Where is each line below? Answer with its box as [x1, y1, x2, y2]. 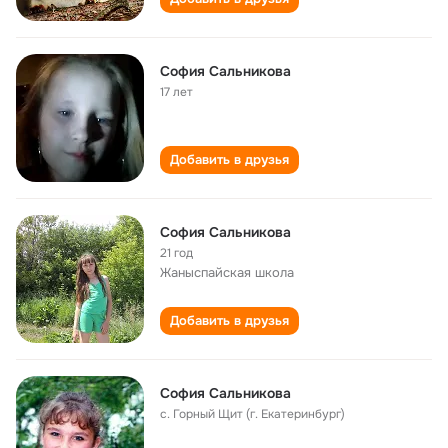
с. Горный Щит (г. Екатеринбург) [160, 406, 345, 422]
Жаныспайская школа [160, 264, 294, 281]
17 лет [160, 84, 193, 100]
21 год [160, 245, 193, 261]
